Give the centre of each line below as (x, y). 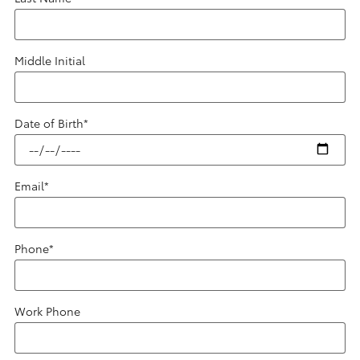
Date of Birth (49, 123)
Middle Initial (50, 60)
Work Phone (47, 311)
